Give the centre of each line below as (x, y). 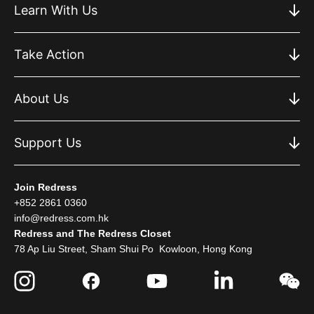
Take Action (49, 54)
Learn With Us (56, 10)
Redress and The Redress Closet (93, 233)
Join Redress (46, 187)
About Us (41, 98)
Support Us (48, 143)
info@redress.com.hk (61, 218)
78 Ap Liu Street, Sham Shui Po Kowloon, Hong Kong (133, 249)
